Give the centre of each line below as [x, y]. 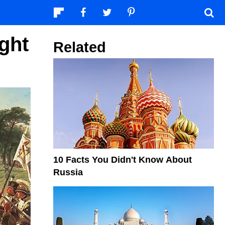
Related [80, 47]
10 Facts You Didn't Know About [123, 159]
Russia [68, 172]
